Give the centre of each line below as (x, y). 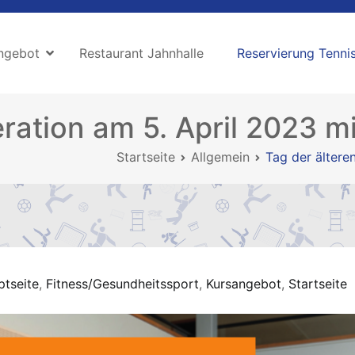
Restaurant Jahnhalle (141, 53)
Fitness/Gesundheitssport (122, 284)
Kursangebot (244, 284)
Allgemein (220, 157)
